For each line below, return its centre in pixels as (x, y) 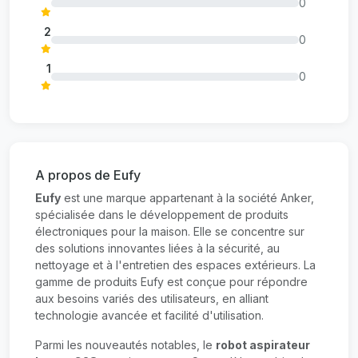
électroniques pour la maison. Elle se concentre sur (170, 232)
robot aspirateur (263, 345)
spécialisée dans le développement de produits (162, 215)
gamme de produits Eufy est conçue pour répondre (171, 282)
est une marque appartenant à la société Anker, (187, 198)
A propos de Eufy (88, 175)
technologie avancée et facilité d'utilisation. (149, 316)
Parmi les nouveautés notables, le (125, 345)
